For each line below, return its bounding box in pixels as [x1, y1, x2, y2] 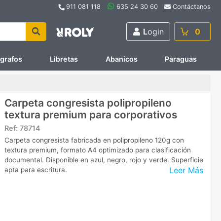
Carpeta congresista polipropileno [4, 96, 172, 109]
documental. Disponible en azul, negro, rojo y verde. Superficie [4, 155, 203, 164]
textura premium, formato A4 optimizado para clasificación [4, 146, 191, 154]
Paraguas [165, 55, 197, 63]
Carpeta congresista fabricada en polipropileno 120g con [4, 136, 184, 144]
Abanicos [105, 55, 138, 63]
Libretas [49, 55, 78, 63]
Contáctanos [173, 3, 211, 10]
